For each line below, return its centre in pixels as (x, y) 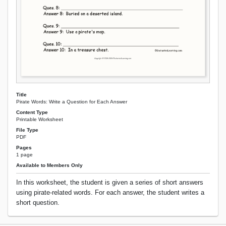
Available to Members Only (49, 165)
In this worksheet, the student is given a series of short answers (110, 183)
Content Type (32, 112)
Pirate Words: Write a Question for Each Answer (72, 101)
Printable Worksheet (40, 119)
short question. (38, 203)
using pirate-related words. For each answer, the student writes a (110, 193)
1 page (24, 155)
